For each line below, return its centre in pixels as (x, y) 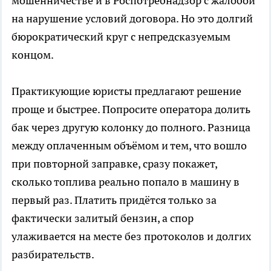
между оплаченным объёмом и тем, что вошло (129, 145)
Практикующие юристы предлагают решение (126, 91)
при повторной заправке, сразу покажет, (114, 163)
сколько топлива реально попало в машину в (126, 181)
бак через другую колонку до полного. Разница (131, 127)
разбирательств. (53, 254)
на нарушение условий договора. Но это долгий (132, 18)
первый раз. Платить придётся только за (114, 200)
